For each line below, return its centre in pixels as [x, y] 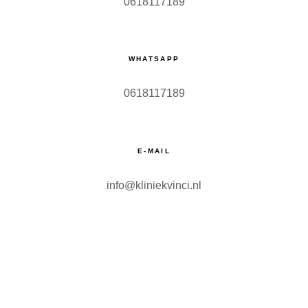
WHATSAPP [154, 59]
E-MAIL [154, 151]
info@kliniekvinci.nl [154, 185]
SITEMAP [88, 280]
